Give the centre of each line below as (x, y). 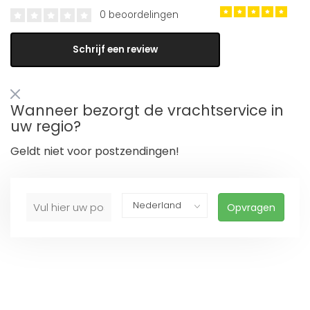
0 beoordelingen (138, 15)
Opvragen (251, 207)
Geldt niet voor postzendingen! (95, 151)
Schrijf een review (115, 49)
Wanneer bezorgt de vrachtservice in (147, 110)
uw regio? (46, 126)
